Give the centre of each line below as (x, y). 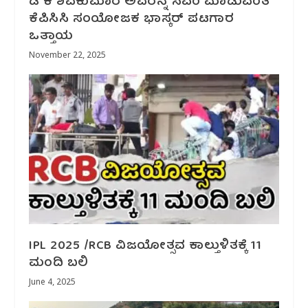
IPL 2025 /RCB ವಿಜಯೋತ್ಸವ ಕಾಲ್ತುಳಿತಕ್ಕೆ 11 (145, 246)
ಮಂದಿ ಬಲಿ (59, 263)
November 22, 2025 (68, 56)
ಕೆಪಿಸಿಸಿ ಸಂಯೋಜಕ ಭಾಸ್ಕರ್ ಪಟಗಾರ (132, 19)
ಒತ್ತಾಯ (51, 36)
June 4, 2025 (53, 283)
